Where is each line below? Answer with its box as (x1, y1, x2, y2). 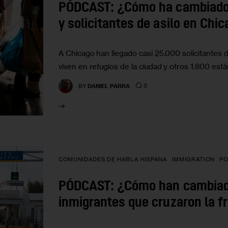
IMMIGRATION (172, 156, 215, 163)
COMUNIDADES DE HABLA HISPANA (59, 156, 167, 163)
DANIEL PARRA (88, 82, 130, 90)
